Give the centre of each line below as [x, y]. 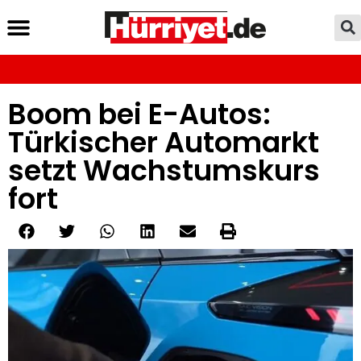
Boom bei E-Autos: [139, 114]
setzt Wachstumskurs [164, 170]
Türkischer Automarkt [164, 142]
